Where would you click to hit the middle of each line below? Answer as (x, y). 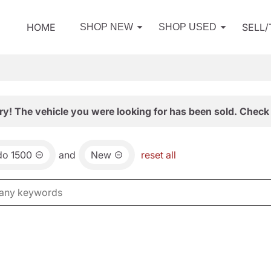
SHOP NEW (106, 27)
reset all (158, 155)
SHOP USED (188, 27)
